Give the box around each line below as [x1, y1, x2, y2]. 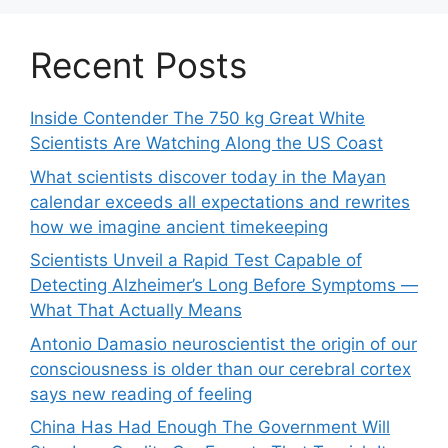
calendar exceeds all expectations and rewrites [30, 191, 410, 212]
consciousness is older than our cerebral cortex [30, 358, 411, 379]
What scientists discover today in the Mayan [30, 166, 386, 187]
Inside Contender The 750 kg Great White [30, 108, 365, 129]
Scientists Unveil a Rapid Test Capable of [30, 250, 362, 271]
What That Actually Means [30, 300, 242, 321]
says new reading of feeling [30, 383, 252, 404]
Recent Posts [30, 44, 247, 87]
